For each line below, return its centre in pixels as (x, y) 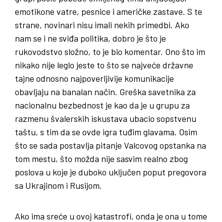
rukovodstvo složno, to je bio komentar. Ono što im (110, 52)
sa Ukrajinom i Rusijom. (58, 186)
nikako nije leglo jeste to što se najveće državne (104, 65)
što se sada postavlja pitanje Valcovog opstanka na (111, 145)
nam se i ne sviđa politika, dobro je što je (90, 38)
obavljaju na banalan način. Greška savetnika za (105, 92)
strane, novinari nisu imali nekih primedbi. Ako (102, 25)
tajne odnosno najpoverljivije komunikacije (94, 79)
